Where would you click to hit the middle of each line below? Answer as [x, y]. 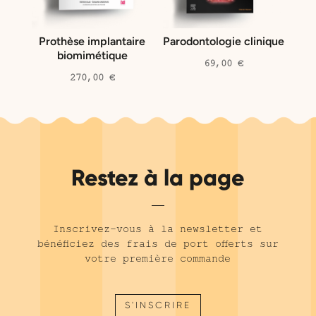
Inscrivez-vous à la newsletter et [158, 229]
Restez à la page [158, 178]
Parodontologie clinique [224, 42]
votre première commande [158, 259]
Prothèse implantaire [92, 42]
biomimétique [92, 56]
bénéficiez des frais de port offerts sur [158, 244]
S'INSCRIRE [158, 305]
